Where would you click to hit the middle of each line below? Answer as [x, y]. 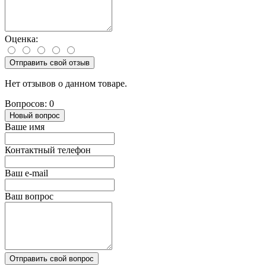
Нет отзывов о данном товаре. [66, 83]
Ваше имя [25, 126]
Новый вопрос [35, 115]
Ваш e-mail [26, 173]
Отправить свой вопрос [52, 258]
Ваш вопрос [29, 196]
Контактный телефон [48, 150]
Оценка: [21, 39]
